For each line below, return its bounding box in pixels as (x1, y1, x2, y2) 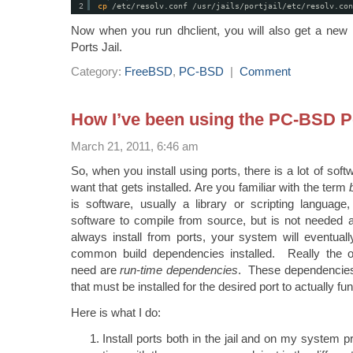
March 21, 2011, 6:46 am (71, 139, 199, 153)
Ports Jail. (71, 39, 122, 54)
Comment (240, 64, 291, 78)
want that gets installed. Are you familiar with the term (71, 180, 350, 194)
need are (71, 262, 121, 277)
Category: (71, 64, 124, 78)
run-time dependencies (120, 262, 238, 277)
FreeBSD (124, 64, 173, 78)
